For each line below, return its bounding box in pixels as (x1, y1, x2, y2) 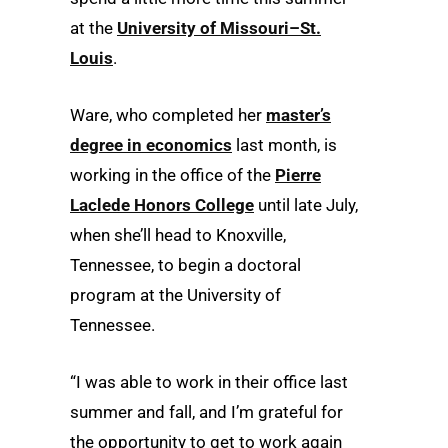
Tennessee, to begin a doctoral (70, 255, 301, 276)
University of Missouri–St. (117, 18, 321, 38)
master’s (266, 105, 331, 126)
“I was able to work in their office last (70, 372, 348, 393)
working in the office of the (70, 165, 275, 186)
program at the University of (70, 285, 281, 306)
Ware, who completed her (70, 105, 266, 126)
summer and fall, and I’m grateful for (70, 402, 343, 423)
